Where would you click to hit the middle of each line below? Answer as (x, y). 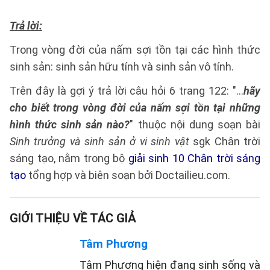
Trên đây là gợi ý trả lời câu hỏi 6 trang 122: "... (127, 90)
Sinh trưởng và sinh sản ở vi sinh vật (99, 141)
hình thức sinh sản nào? (70, 124)
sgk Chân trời (225, 141)
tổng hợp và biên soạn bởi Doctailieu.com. (128, 175)
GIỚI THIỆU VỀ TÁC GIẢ (73, 218)
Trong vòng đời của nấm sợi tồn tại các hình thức (135, 49)
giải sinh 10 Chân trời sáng (194, 158)
